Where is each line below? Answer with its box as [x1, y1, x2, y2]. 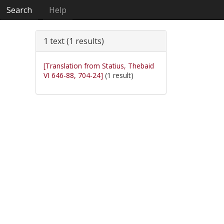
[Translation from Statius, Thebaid [43, 61, 154, 70]
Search [6, 4, 32, 15]
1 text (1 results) [43, 35, 104, 46]
